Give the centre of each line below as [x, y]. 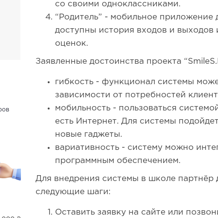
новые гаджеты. [89, 135]
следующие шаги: [73, 192]
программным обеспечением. [118, 161]
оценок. [72, 44]
